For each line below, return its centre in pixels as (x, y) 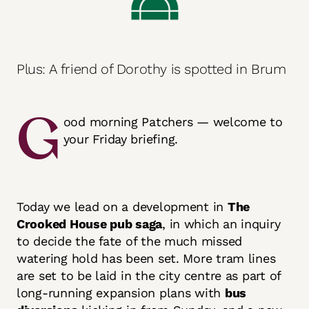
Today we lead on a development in (122, 207)
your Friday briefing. (121, 139)
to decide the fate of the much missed (130, 241)
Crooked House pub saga (90, 224)
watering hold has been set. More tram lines (146, 258)
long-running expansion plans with (121, 293)
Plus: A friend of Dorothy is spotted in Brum (151, 69)
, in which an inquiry (221, 224)
